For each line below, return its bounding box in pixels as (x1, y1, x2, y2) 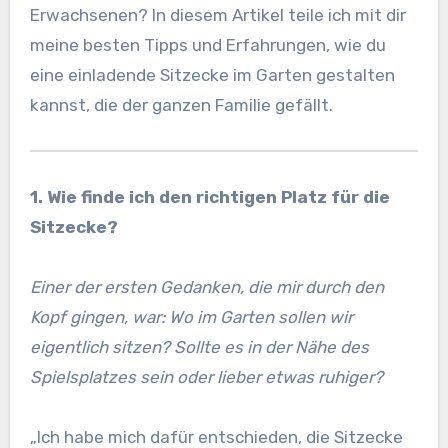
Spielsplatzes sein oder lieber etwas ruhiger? (29, 367, 383, 388)
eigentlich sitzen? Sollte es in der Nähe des (29, 337, 369, 358)
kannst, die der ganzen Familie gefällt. (29, 95, 333, 116)
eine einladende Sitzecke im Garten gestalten (29, 65, 395, 86)
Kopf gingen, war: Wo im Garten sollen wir (29, 307, 353, 328)
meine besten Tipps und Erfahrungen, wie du (29, 35, 386, 56)
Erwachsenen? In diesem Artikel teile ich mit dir (29, 5, 406, 26)
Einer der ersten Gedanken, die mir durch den (29, 277, 384, 298)
